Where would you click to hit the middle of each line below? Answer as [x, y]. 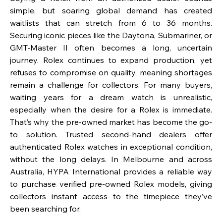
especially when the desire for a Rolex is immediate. [111, 110]
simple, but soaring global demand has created [111, 11]
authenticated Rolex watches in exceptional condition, [111, 147]
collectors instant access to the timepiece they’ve [111, 196]
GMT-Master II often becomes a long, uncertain [111, 48]
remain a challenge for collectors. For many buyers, [111, 85]
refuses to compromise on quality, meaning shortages [111, 73]
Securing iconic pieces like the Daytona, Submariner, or [111, 35]
